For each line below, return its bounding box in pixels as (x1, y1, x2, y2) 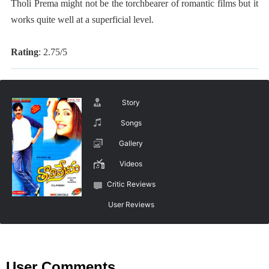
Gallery (119, 138, 144, 148)
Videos (119, 159, 143, 168)
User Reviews (107, 199, 154, 209)
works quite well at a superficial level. (11, 14, 154, 25)
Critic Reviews (106, 179, 156, 189)
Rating (11, 46, 38, 57)
